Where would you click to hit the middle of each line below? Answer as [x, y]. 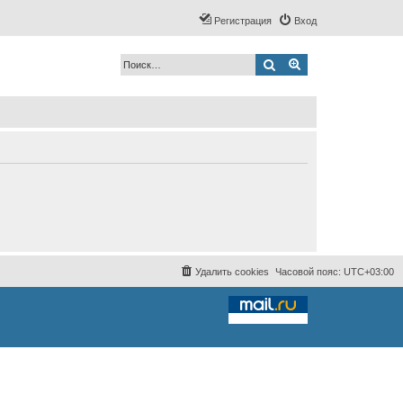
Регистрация [243, 21]
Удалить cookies [232, 272]
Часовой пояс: [309, 272]
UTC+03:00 [369, 272]
